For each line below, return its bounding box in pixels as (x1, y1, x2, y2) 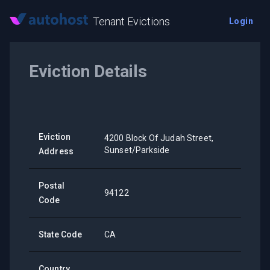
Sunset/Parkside (104, 145, 170, 155)
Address (39, 146, 74, 156)
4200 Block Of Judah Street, (104, 133, 214, 143)
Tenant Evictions (93, 14, 170, 28)
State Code (39, 230, 83, 239)
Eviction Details (29, 61, 147, 81)
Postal (39, 181, 64, 190)
